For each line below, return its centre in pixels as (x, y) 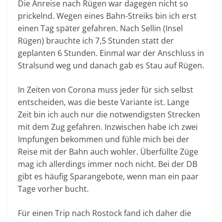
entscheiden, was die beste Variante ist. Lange (104, 102)
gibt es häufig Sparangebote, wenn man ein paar (108, 177)
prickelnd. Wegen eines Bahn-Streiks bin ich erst (107, 16)
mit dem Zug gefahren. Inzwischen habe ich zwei (108, 127)
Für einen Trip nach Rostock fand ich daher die (105, 213)
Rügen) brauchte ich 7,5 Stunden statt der (96, 41)
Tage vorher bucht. (53, 189)
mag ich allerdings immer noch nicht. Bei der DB (108, 164)
